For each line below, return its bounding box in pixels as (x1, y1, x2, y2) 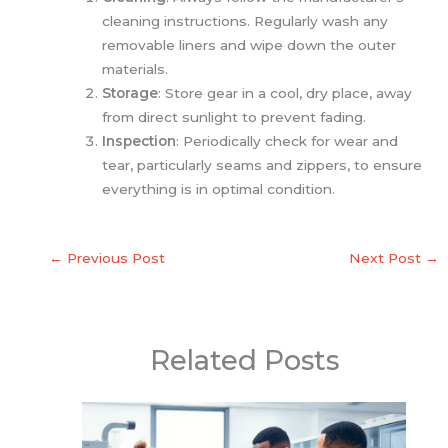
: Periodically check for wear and (176, 132, 399, 149)
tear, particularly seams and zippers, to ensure (102, 156, 423, 173)
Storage (102, 84, 159, 101)
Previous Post (63, 249, 166, 266)
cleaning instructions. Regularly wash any (102, 12, 389, 29)
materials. (102, 60, 169, 77)
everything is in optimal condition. (102, 180, 336, 197)
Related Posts (149, 344, 339, 378)
